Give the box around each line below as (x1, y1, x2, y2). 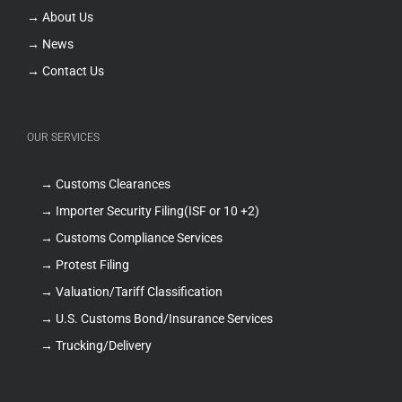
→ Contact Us (27, 64, 104, 79)
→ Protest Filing (40, 258, 129, 273)
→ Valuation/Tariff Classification (40, 284, 223, 300)
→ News (27, 37, 74, 52)
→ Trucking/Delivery (40, 338, 152, 354)
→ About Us (27, 10, 93, 25)
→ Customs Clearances (40, 177, 170, 192)
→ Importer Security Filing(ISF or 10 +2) (40, 204, 259, 219)
